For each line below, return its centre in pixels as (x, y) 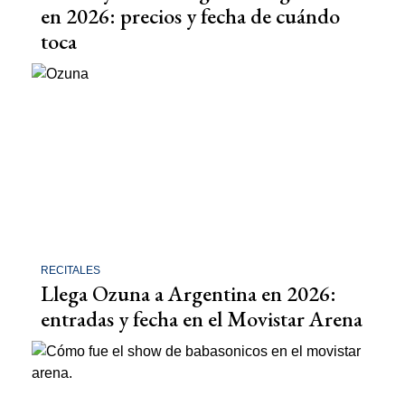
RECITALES (71, 271)
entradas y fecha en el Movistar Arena (202, 319)
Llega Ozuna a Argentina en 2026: (188, 294)
